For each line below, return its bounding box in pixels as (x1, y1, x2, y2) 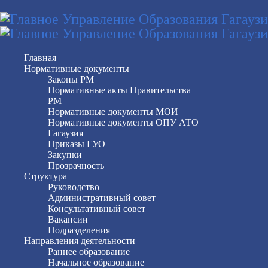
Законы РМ (48, 74, 94, 84)
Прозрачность (48, 160, 104, 170)
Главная (24, 53, 56, 63)
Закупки (48, 150, 82, 160)
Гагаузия (48, 128, 83, 138)
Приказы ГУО (48, 139, 105, 149)
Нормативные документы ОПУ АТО (48, 117, 199, 127)
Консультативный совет (48, 203, 145, 214)
